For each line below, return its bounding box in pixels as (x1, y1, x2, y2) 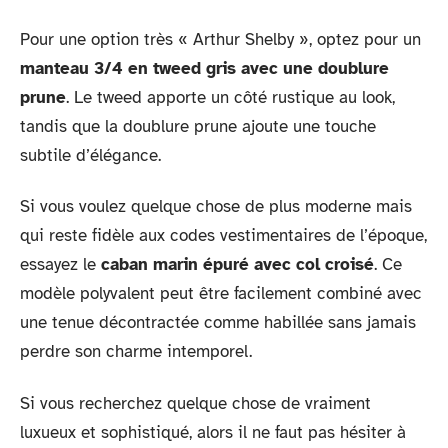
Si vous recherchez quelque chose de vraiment (20, 392, 371, 414)
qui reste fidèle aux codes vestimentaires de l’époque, (20, 225, 427, 246)
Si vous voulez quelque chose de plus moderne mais (20, 196, 412, 217)
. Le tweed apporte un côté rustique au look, (66, 86, 395, 108)
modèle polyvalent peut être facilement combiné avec (20, 283, 422, 304)
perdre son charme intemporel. (20, 341, 252, 362)
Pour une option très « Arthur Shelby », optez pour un (20, 28, 421, 50)
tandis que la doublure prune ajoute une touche (20, 115, 376, 137)
